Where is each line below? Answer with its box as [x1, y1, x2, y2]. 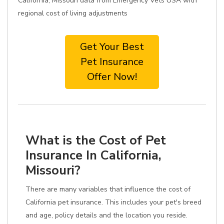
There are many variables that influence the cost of [25, 184, 190, 194]
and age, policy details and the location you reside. [25, 210, 187, 220]
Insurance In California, [25, 146, 161, 164]
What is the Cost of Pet [25, 131, 166, 149]
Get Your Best [80, 40, 144, 53]
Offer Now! [87, 70, 137, 83]
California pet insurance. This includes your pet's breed [25, 197, 201, 207]
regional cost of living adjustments [18, 8, 127, 18]
